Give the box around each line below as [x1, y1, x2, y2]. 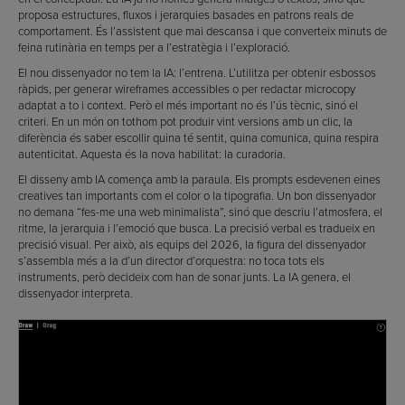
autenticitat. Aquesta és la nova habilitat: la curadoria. [18, 145, 286, 162]
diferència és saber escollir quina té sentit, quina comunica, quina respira [18, 128, 379, 146]
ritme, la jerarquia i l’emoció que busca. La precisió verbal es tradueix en [18, 219, 375, 236]
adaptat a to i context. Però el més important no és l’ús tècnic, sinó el [18, 96, 358, 113]
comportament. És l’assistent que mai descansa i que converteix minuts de [18, 22, 387, 39]
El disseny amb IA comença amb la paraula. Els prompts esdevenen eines [18, 170, 381, 187]
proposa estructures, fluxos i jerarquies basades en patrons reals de [18, 5, 353, 23]
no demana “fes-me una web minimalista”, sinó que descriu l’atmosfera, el [18, 202, 382, 220]
